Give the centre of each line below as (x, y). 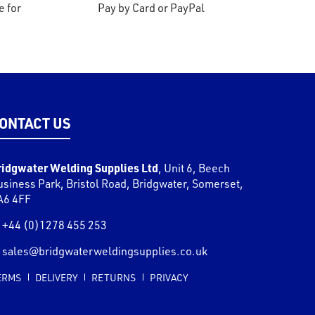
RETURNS (114, 278)
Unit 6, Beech (197, 168)
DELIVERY (56, 278)
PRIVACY (169, 278)
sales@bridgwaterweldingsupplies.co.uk (105, 251)
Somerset (216, 184)
